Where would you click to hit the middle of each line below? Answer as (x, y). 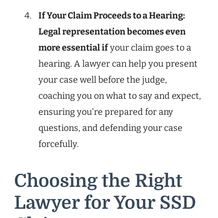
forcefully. (59, 144)
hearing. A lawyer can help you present (118, 64)
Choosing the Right (98, 181)
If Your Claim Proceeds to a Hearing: (112, 16)
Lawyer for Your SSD (105, 203)
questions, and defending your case (110, 128)
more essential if (73, 48)
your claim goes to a (150, 48)
